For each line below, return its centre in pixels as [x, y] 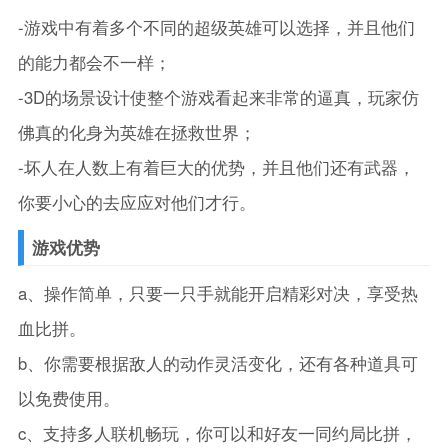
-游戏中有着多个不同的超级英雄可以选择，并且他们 [216, 27]
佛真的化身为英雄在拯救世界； [136, 132]
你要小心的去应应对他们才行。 [136, 202]
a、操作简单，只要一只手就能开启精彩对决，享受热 [217, 293]
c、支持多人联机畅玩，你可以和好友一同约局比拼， [217, 433]
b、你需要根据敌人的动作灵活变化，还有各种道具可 [217, 363]
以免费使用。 [68, 398]
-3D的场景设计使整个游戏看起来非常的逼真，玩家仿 [218, 97]
